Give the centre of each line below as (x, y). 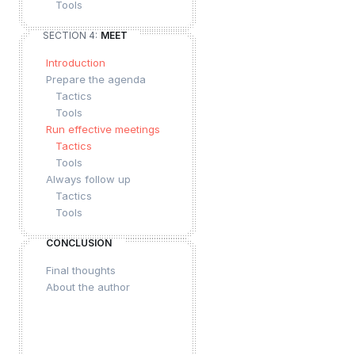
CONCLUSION (79, 243)
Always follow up (88, 179)
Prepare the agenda (96, 79)
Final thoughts (81, 270)
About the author (88, 287)
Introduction (76, 63)
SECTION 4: (70, 35)
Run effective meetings (103, 129)
